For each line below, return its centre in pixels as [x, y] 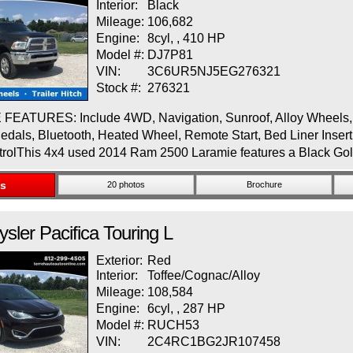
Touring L [138, 233]
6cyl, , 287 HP [186, 308]
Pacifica [69, 233]
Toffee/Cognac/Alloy [204, 275]
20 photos [126, 184]
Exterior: [121, 260]
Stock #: [119, 88]
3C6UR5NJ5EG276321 [214, 71]
